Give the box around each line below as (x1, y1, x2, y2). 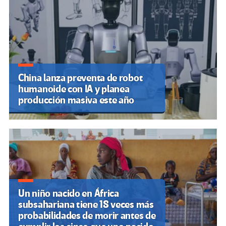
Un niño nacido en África (18, 187, 119, 200)
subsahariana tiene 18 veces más (18, 198, 154, 211)
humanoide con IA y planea (18, 82, 130, 95)
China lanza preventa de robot (18, 71, 143, 84)
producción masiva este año (18, 93, 135, 106)
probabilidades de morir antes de (18, 209, 156, 222)
